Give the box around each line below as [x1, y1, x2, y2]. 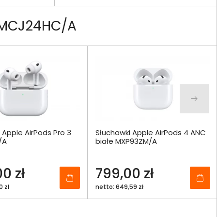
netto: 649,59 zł [95, 183, 143, 191]
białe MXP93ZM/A [95, 136, 157, 147]
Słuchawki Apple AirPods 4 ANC [95, 127, 206, 138]
